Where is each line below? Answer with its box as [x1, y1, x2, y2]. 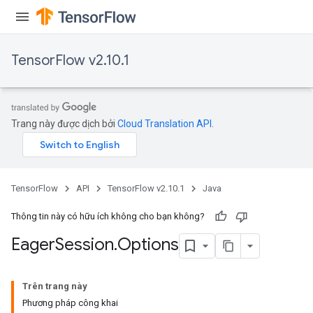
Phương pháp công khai [22, 298, 118, 308]
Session [55, 234, 114, 256]
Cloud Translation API [117, 118, 212, 129]
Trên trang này [22, 281, 87, 291]
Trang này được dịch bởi [11, 118, 117, 129]
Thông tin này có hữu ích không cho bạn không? [11, 211, 205, 221]
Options [117, 234, 179, 256]
